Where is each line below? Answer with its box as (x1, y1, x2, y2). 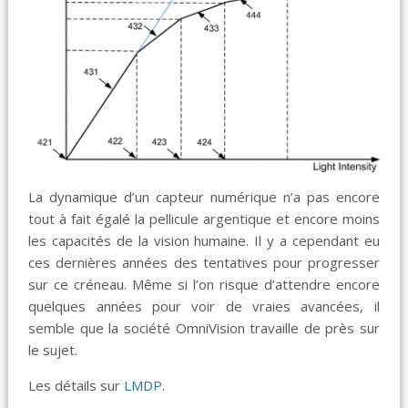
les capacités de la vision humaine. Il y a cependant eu (28, 231, 380, 250)
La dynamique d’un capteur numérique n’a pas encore (28, 188, 380, 207)
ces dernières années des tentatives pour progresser (28, 253, 380, 272)
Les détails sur (28, 376, 125, 395)
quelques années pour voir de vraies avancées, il (28, 297, 380, 316)
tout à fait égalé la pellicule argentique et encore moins (28, 209, 380, 229)
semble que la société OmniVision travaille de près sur (28, 319, 380, 338)
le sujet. (28, 341, 78, 360)
